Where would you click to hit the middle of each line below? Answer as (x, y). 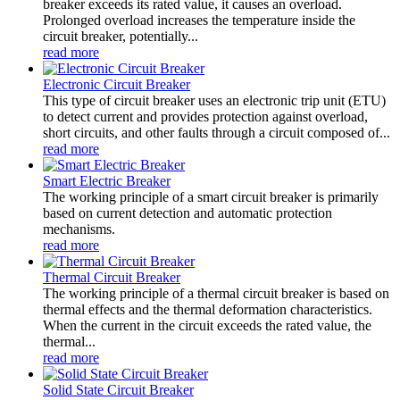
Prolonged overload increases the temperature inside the (199, 20)
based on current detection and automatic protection (187, 212)
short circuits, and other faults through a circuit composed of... (217, 132)
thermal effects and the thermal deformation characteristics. (208, 309)
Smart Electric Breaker (107, 180)
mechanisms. (79, 229)
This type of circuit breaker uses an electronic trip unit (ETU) (214, 100)
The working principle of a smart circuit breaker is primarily (211, 196)
